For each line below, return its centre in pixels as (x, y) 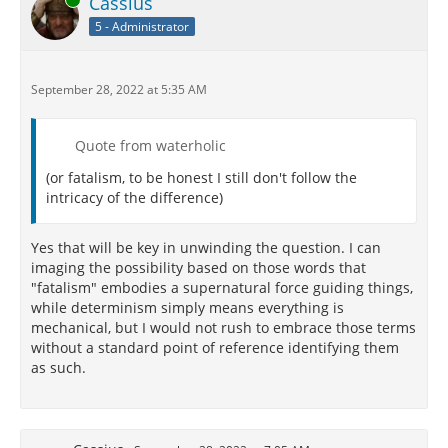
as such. (58, 367)
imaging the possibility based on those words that (198, 267)
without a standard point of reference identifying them (215, 347)
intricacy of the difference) (134, 197)
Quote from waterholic (150, 145)
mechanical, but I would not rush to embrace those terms (223, 327)
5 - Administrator (142, 26)
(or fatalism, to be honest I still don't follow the (201, 177)
